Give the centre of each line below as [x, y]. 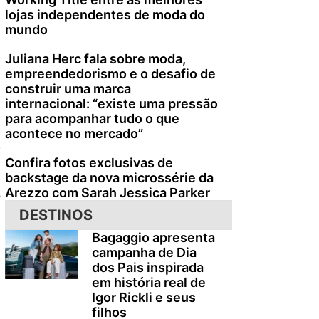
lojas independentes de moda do [105, 15]
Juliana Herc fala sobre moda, [95, 59]
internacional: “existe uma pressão [111, 104]
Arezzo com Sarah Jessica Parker [108, 193]
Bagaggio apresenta [153, 237]
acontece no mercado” [74, 134]
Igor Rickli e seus [143, 297]
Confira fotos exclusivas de [89, 163]
